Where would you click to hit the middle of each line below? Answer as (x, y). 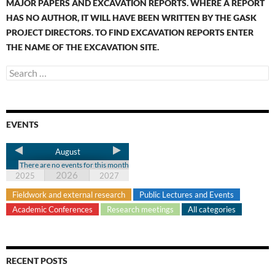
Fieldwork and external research (69, 195)
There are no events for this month (74, 165)
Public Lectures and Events (187, 195)
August (68, 152)
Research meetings (140, 210)
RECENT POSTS (37, 261)
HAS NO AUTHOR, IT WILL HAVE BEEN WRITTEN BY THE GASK (131, 18)
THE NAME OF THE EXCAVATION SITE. (83, 47)
